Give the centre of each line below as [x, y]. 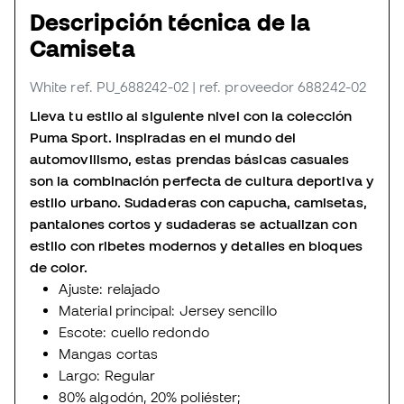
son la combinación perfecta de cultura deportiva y [202, 181]
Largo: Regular [107, 376]
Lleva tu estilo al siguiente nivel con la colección [191, 116]
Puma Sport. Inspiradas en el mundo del [163, 138]
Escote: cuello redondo [134, 332]
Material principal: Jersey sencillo [168, 311]
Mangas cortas [109, 354]
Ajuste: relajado [110, 289]
